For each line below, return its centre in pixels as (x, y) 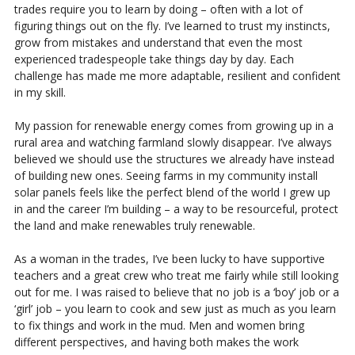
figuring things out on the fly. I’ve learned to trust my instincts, (172, 25)
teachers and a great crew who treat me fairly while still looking (176, 275)
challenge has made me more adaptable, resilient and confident (177, 75)
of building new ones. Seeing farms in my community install (166, 175)
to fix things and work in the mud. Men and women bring (159, 325)
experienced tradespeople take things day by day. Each (154, 59)
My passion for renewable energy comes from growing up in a (174, 125)
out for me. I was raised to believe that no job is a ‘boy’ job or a (176, 292)
